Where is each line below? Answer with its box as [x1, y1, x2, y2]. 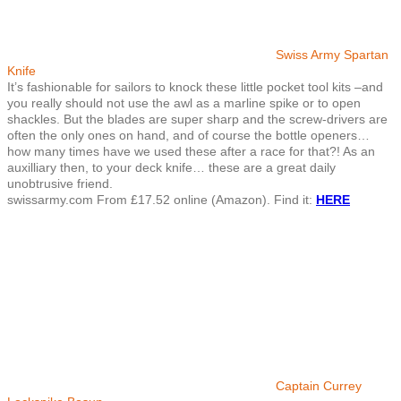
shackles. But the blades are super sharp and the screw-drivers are [7, 111, 388, 126]
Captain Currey [276, 378, 362, 393]
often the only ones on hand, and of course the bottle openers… [7, 127, 370, 142]
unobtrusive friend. [7, 175, 113, 191]
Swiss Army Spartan [276, 47, 388, 62]
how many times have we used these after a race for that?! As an [7, 143, 375, 158]
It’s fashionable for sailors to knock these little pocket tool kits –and [7, 79, 383, 94]
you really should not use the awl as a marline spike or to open [7, 95, 361, 110]
